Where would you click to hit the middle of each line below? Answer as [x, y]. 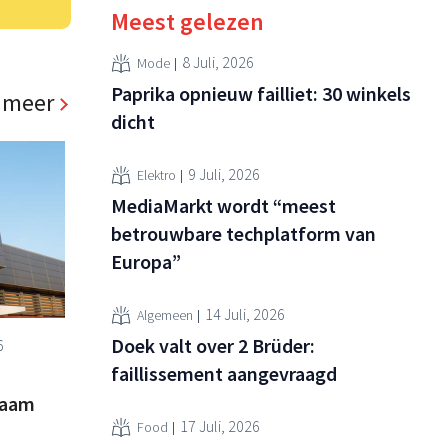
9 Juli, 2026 [224, 174]
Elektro [156, 175]
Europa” [146, 261]
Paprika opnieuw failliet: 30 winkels [261, 93]
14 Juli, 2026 [245, 314]
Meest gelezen [187, 21]
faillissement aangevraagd [224, 373]
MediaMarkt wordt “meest [223, 205]
